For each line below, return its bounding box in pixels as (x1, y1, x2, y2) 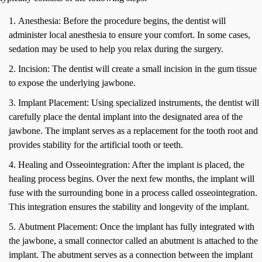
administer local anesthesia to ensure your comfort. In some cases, (9, 29, 250, 40)
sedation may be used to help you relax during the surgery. (9, 43, 223, 54)
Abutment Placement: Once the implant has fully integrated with (18, 221, 254, 232)
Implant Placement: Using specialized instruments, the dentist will (18, 97, 259, 108)
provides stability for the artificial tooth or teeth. (9, 139, 183, 150)
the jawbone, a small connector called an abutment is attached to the (9, 235, 258, 246)
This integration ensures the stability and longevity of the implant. (9, 201, 249, 212)
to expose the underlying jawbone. (9, 77, 136, 88)
